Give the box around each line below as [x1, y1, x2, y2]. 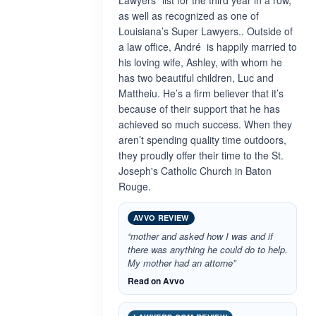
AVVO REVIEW [133, 212, 189, 223]
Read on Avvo [128, 274, 184, 287]
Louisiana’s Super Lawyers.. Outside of [119, 24, 293, 38]
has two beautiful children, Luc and [119, 71, 274, 85]
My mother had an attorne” [128, 256, 236, 269]
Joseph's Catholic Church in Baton [119, 164, 272, 178]
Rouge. [119, 179, 151, 193]
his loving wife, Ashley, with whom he [119, 55, 282, 69]
